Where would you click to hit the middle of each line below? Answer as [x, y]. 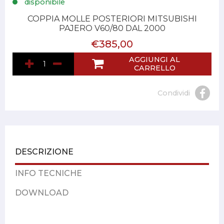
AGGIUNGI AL [155, 60]
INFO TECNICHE [48, 173]
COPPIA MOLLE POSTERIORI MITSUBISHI [112, 19]
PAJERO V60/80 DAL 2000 [112, 28]
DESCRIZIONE [44, 152]
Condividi [174, 93]
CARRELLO [154, 68]
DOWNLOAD [42, 193]
